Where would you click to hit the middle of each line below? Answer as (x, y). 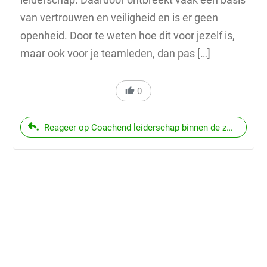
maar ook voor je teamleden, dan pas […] (115, 53)
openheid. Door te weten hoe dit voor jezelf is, (128, 35)
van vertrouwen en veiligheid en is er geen (119, 17)
